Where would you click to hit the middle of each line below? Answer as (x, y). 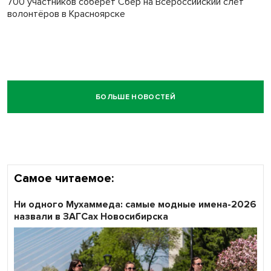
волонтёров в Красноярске (66, 14)
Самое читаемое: (64, 179)
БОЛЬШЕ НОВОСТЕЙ (135, 97)
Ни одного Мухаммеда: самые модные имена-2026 (135, 205)
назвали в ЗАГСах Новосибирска (91, 217)
